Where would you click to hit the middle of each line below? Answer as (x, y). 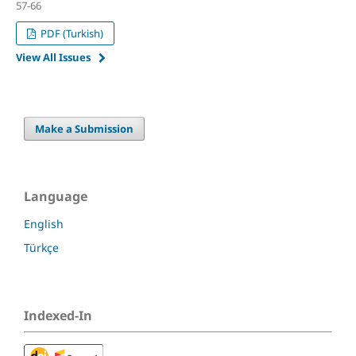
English (44, 224)
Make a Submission (85, 129)
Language (56, 197)
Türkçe (41, 248)
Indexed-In (58, 316)
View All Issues (53, 58)
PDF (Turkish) (71, 34)
